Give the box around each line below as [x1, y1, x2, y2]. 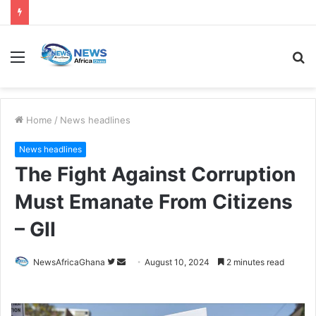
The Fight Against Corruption [15, 162, 296, 186]
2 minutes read [224, 257, 284, 267]
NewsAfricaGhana [33, 257, 105, 267]
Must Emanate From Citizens [15, 190, 293, 214]
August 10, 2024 [145, 257, 209, 267]
